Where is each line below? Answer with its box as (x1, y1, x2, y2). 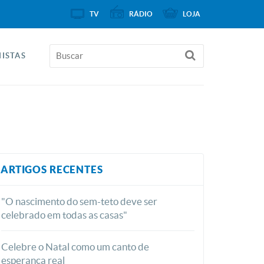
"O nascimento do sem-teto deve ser (1, 196, 157, 207)
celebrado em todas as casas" (1, 209, 127, 220)
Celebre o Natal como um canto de (1, 241, 149, 252)
